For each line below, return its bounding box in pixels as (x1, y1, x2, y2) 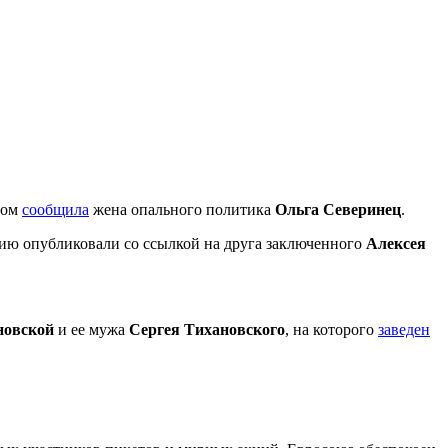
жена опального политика (89, 200, 275, 218)
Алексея (366, 234, 426, 252)
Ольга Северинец (275, 200, 401, 218)
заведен (378, 320, 430, 338)
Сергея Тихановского (129, 320, 285, 338)
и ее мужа (54, 320, 129, 338)
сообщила (22, 200, 89, 218)
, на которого (285, 320, 378, 338)
